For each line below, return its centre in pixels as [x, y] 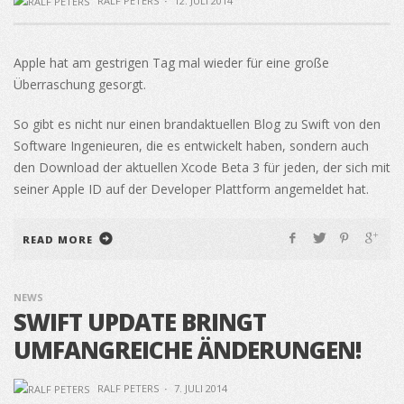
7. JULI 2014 [200, 389]
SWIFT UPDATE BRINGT [140, 322]
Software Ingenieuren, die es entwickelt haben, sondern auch [191, 146]
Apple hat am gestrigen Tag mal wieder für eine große [171, 63]
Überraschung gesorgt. [80, 85]
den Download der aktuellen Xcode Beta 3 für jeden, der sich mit [202, 168]
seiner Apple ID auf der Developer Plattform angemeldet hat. [191, 189]
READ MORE [58, 240]
